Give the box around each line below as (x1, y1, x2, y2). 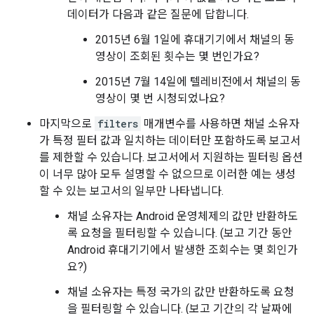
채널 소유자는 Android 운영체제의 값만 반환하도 (67, 210, 298, 223)
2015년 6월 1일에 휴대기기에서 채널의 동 (95, 33, 294, 46)
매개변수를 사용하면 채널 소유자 (141, 117, 299, 130)
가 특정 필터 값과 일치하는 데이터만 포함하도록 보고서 (39, 134, 301, 147)
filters (97, 117, 138, 130)
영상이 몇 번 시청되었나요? (95, 92, 225, 105)
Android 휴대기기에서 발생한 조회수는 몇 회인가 (67, 243, 298, 257)
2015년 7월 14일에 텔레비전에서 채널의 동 (95, 75, 301, 88)
